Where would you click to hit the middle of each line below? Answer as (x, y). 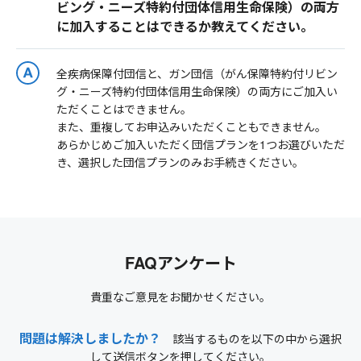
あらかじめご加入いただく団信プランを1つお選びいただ (201, 145)
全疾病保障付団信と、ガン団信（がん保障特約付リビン (197, 74)
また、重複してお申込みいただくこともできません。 (191, 127)
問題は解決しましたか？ (90, 338)
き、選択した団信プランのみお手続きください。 (180, 162)
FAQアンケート (180, 263)
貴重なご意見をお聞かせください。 (180, 297)
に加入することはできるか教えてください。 (185, 27)
